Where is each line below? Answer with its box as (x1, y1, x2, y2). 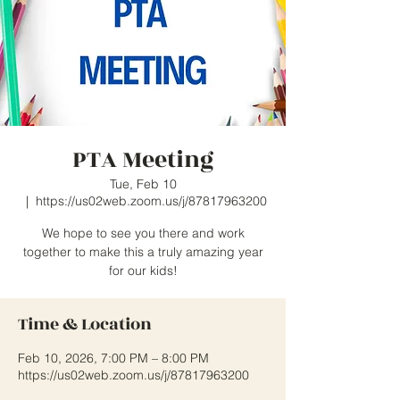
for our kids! (108, 262, 178, 279)
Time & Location (18, 312, 152, 337)
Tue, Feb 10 (109, 176, 177, 192)
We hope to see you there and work (41, 225, 245, 241)
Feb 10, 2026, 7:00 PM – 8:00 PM (18, 350, 209, 366)
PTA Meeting (72, 142, 213, 178)
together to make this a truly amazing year (22, 244, 263, 260)
